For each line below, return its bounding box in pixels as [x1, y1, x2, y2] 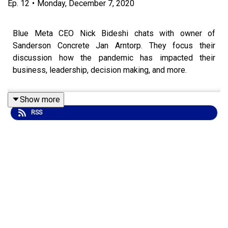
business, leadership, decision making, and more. [13, 65, 187, 75]
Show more [20, 94, 60, 104]
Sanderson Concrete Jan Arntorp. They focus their [13, 40, 215, 50]
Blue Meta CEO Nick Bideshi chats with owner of [13, 28, 215, 38]
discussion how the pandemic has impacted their [13, 52, 215, 63]
